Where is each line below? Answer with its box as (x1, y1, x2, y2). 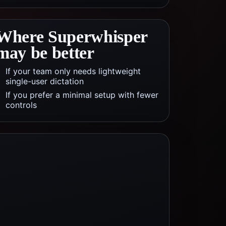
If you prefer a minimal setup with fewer (6, 90, 158, 100)
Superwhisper (47, 27, 147, 46)
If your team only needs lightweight (6, 66, 141, 76)
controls (6, 100, 37, 110)
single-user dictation (6, 76, 84, 86)
